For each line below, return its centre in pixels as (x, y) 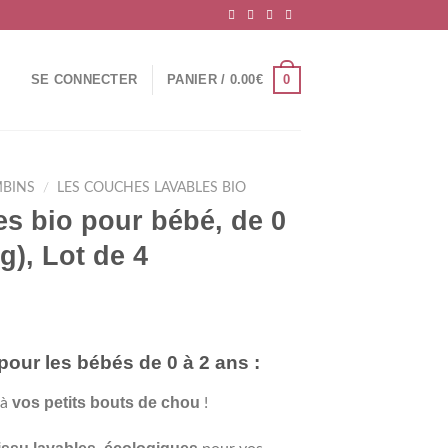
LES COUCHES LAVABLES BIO (152, 188)
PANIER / (198, 79)
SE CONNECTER (84, 79)
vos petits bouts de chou (106, 402)
